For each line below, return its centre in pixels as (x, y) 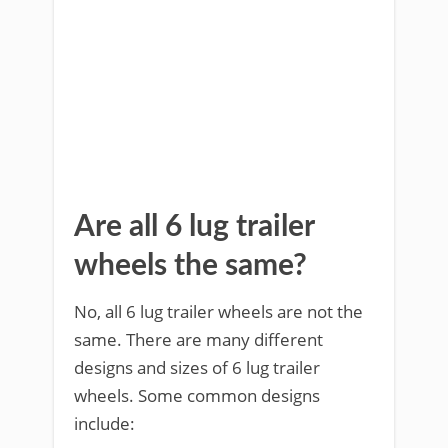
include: (104, 423)
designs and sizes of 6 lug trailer (197, 367)
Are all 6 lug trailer (194, 227)
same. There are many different (198, 339)
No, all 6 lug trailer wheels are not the (218, 311)
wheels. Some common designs (197, 395)
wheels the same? (190, 266)
